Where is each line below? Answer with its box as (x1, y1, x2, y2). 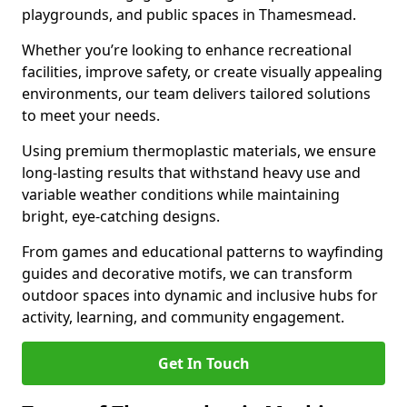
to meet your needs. (22, 105, 160, 125)
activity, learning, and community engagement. (22, 307, 344, 327)
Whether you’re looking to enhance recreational (22, 40, 352, 60)
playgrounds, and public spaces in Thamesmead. (22, 5, 356, 25)
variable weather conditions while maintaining (22, 184, 340, 204)
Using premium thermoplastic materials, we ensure (22, 141, 376, 161)
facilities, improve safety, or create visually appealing (22, 62, 382, 82)
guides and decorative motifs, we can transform (22, 263, 352, 283)
